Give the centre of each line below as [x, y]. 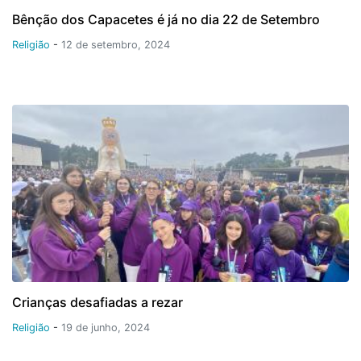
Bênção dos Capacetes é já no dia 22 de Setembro [166, 19]
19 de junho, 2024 [106, 327]
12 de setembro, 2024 [116, 44]
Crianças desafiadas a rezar [98, 302]
